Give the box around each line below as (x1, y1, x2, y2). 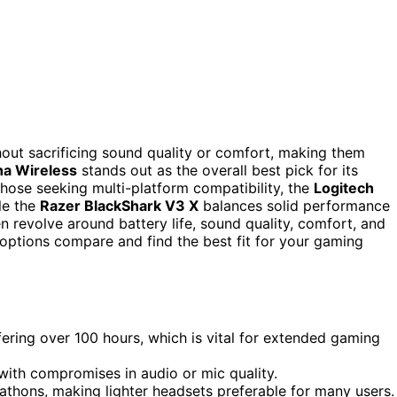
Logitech (314, 178, 374, 197)
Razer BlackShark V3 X (40, 196, 198, 214)
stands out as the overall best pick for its (77, 160, 358, 179)
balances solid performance (198, 196, 390, 214)
